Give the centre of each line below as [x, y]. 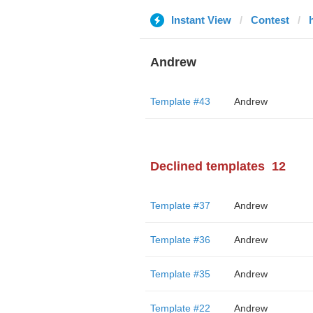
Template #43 [180, 101]
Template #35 [180, 274]
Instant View [201, 20]
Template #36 [180, 240]
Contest [270, 20]
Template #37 [180, 205]
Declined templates [207, 166]
